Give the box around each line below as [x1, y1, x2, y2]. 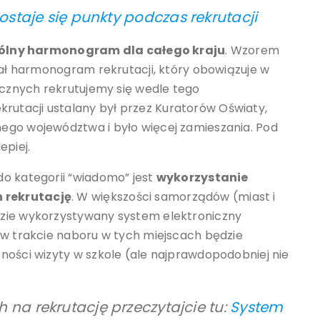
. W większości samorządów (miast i [71, 189, 276, 206]
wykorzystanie [156, 169, 249, 186]
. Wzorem [225, 42, 280, 59]
